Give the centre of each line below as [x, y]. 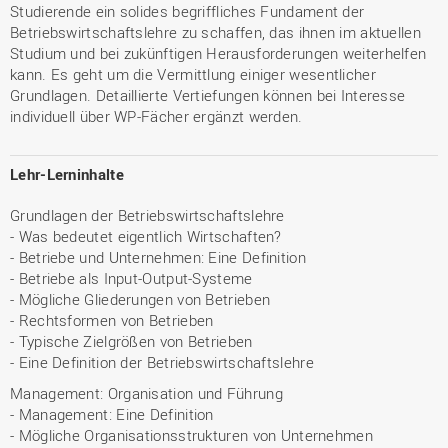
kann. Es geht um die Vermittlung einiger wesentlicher [193, 74]
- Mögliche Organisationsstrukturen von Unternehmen [191, 435]
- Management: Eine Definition [112, 414]
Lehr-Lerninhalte [67, 174]
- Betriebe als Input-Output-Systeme [131, 278]
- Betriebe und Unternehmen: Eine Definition [158, 257]
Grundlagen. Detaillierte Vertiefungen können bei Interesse [208, 95]
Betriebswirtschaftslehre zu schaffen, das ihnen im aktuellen [215, 32]
